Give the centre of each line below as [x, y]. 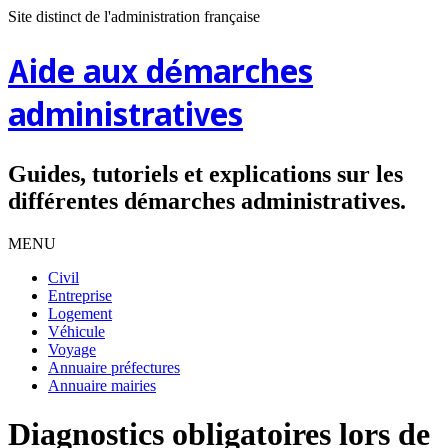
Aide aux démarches [160, 75]
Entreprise [80, 295]
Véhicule [76, 331]
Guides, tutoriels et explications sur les [205, 173]
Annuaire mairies [102, 385]
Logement [80, 313]
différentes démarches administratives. [207, 200]
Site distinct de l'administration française [134, 16]
